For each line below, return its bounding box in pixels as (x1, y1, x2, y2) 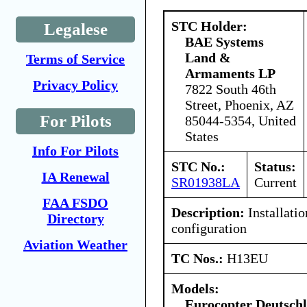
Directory (47, 211, 104, 226)
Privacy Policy (33, 77, 118, 93)
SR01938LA (171, 174, 240, 190)
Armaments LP (185, 65, 275, 81)
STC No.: (171, 158, 225, 174)
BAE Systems (185, 34, 264, 49)
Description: (171, 204, 245, 220)
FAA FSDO (42, 195, 108, 210)
